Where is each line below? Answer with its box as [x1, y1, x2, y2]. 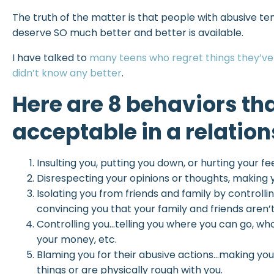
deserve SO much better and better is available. [12, 26, 243, 40]
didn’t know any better [12, 66, 122, 80]
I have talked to [12, 51, 89, 65]
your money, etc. [37, 232, 117, 246]
